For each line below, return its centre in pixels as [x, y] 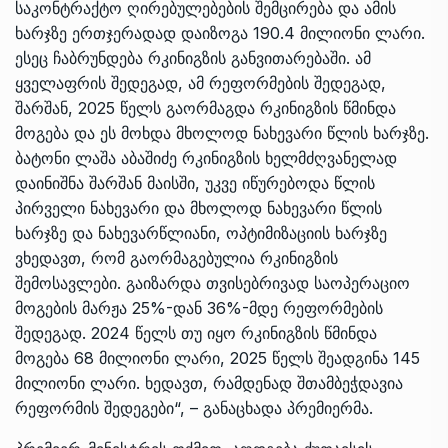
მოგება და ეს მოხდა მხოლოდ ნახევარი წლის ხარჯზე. [222, 132]
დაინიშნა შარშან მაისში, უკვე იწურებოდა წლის [195, 182]
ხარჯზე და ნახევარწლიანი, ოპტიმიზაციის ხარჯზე [201, 232]
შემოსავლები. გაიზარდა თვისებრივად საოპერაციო [212, 282]
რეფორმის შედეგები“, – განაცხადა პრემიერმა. [194, 407]
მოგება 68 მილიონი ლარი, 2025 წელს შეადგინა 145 [217, 357]
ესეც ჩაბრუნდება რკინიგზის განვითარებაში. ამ [193, 57]
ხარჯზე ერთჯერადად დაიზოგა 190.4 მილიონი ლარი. [220, 32]
